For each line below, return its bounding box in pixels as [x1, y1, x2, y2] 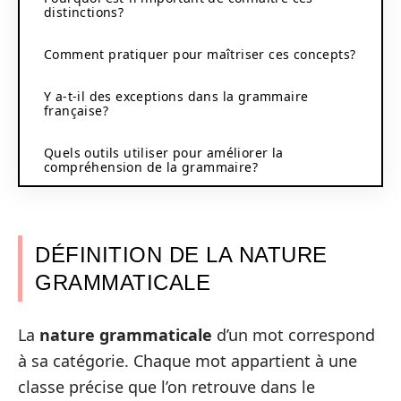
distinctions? [44, 3, 124, 21]
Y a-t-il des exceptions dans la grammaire [44, 87, 309, 105]
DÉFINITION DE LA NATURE [35, 243, 328, 267]
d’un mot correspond [212, 323, 375, 346]
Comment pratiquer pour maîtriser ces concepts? [44, 45, 356, 63]
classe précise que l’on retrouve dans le [18, 375, 315, 397]
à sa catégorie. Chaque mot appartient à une [18, 349, 357, 371]
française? [44, 101, 108, 119]
